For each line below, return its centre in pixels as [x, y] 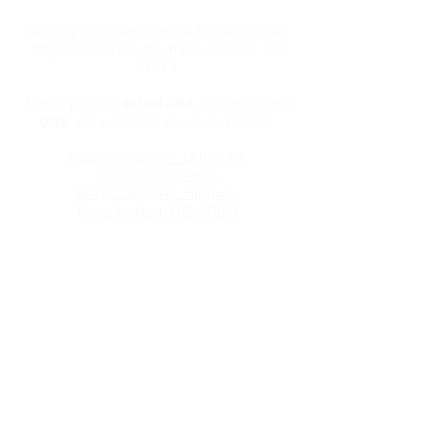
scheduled [157, 103]
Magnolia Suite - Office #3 [158, 157]
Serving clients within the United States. [158, 31]
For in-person [73, 103]
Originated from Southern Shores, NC [158, 49]
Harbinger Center [158, 175]
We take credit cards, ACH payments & [158, 265]
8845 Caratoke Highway [158, 193]
